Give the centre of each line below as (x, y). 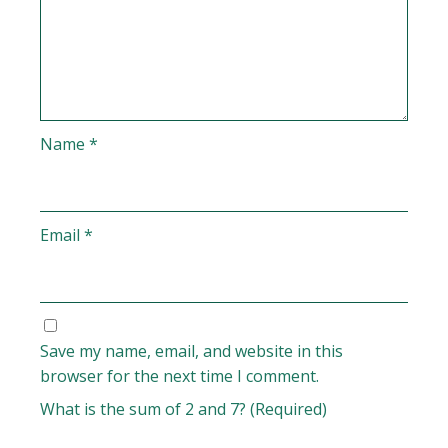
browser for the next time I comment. (180, 376)
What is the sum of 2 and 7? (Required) (184, 409)
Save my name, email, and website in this (192, 351)
